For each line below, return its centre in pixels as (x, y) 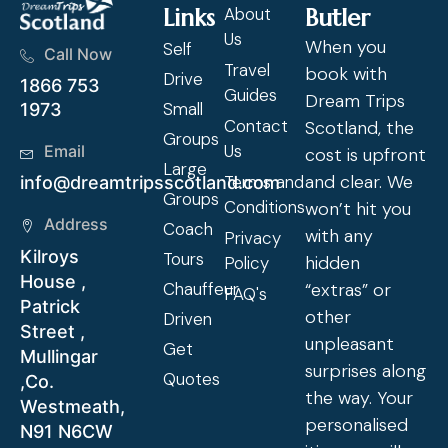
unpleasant (350, 343)
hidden (333, 262)
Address (76, 223)
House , (53, 281)
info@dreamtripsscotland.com (150, 182)
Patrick (50, 306)
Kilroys (49, 256)
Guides (250, 94)
